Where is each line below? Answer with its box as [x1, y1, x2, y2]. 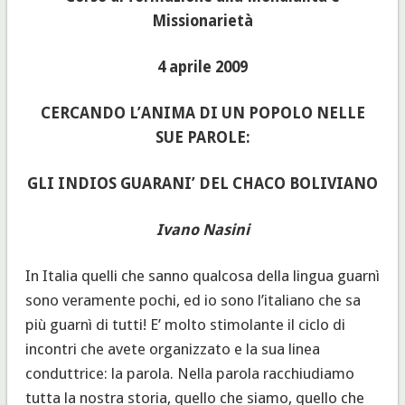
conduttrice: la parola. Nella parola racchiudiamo [24, 363, 354, 382]
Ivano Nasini [155, 220, 250, 239]
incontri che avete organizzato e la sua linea [24, 339, 320, 358]
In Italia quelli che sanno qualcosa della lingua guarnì [24, 266, 380, 285]
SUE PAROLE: [155, 127, 250, 146]
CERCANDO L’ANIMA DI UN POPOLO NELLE [40, 103, 365, 122]
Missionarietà [152, 11, 253, 30]
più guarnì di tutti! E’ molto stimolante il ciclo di [24, 315, 345, 334]
